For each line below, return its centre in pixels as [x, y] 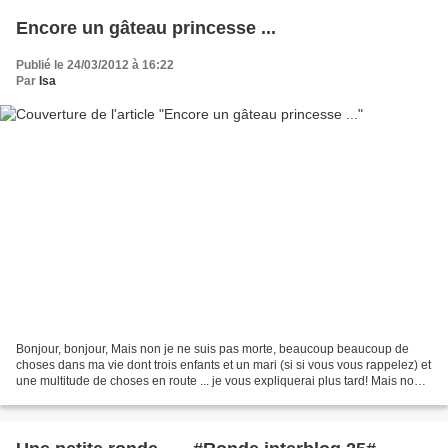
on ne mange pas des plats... [94, 396]
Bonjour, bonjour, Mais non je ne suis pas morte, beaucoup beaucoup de [212, 348]
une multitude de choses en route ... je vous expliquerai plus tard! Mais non [218, 380]
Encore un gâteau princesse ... [146, 28]
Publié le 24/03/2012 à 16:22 [95, 65]
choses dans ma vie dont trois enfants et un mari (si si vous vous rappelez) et [223, 364]
